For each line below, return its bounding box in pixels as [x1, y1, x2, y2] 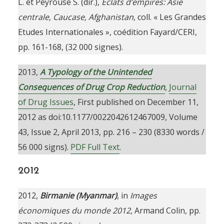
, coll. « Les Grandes [133, 11, 206, 22]
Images [129, 190, 157, 201]
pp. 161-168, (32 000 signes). [17, 41, 123, 52]
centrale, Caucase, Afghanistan [17, 11, 133, 22]
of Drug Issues [17, 96, 73, 107]
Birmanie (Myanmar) [39, 190, 117, 201]
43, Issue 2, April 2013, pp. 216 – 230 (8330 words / [17, 126, 204, 137]
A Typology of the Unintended [39, 66, 152, 77]
